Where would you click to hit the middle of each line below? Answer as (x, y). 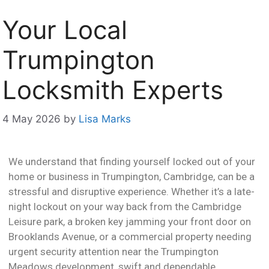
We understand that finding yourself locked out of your (132, 162)
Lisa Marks (105, 119)
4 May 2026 (32, 119)
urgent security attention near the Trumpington (113, 252)
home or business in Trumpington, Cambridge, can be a (131, 177)
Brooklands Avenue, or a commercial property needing (130, 237)
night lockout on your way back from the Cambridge (125, 207)
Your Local (65, 29)
